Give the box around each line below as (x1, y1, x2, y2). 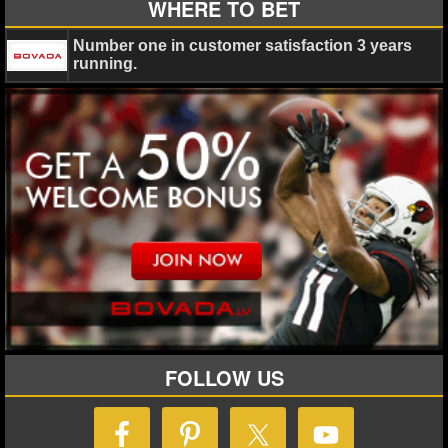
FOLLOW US (164, 363, 284, 393)
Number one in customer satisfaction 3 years (73, 36, 412, 54)
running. (73, 54, 137, 72)
